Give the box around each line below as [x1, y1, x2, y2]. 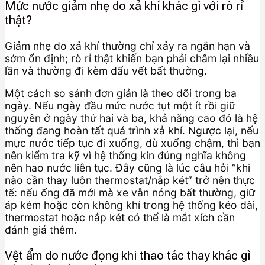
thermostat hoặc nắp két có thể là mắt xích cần [5, 211, 235, 224]
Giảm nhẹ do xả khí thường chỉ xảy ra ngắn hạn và [5, 39, 250, 52]
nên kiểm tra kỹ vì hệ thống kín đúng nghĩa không [5, 149, 246, 162]
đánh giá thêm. [5, 224, 77, 237]
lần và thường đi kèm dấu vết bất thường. [5, 64, 207, 77]
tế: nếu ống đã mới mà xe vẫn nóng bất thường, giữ [5, 186, 255, 199]
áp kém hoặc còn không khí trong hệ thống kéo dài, [5, 199, 258, 212]
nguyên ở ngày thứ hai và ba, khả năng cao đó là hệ [5, 112, 258, 125]
